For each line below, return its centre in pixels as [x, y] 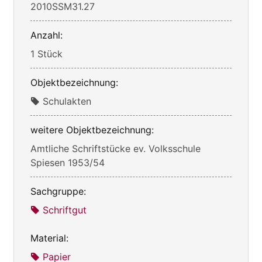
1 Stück [46, 54]
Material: [49, 238]
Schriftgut [65, 210]
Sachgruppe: [58, 192]
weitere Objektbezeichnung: [92, 130]
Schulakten [67, 101]
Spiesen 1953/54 [68, 163]
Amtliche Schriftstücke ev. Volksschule [116, 149]
